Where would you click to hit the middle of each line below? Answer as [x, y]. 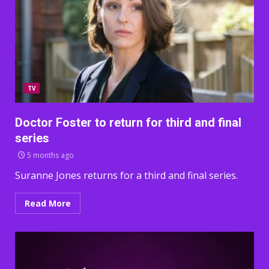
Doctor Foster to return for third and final [128, 122]
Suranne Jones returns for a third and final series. [126, 175]
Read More [48, 203]
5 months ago [50, 155]
